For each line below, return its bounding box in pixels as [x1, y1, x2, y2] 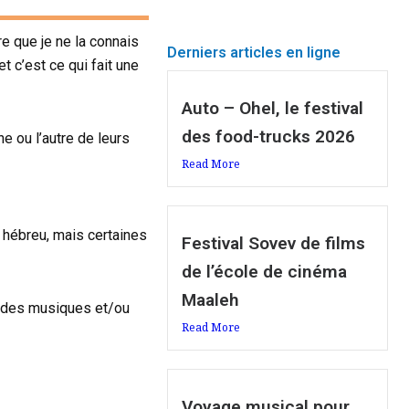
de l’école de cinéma [182, 261, 348, 283]
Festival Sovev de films [182, 233, 366, 255]
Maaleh [182, 289, 240, 311]
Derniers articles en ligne [167, 44, 341, 62]
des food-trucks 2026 [182, 126, 356, 148]
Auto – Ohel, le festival [182, 98, 364, 120]
